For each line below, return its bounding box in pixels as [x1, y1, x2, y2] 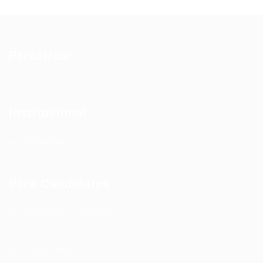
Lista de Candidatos [24, 226, 111, 237]
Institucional [9, 106, 87, 119]
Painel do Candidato [24, 208, 112, 219]
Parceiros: [9, 49, 73, 62]
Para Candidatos [9, 177, 111, 190]
